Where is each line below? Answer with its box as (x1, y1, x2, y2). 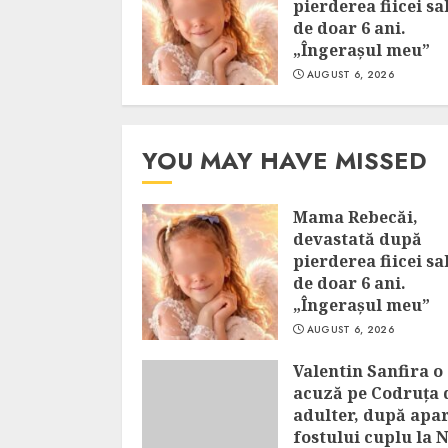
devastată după (293, 228, 422, 250)
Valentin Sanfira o (293, 360, 443, 382)
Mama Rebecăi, (293, 206, 418, 228)
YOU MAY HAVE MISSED (142, 143, 427, 178)
